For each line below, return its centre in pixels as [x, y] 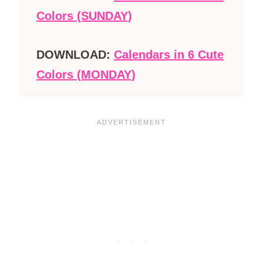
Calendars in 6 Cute [169, 54]
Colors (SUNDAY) [84, 16]
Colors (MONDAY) [86, 74]
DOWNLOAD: [75, 54]
